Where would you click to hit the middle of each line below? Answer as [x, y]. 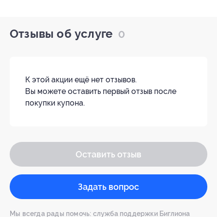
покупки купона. [55, 103]
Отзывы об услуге [63, 34]
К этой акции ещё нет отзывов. [81, 80]
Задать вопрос [108, 187]
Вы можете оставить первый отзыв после [101, 91]
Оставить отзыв [108, 154]
